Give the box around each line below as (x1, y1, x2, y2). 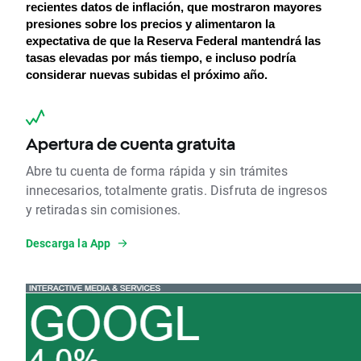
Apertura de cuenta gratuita (26, 135, 235, 154)
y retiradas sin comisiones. (26, 201, 181, 218)
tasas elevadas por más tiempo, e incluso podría (26, 52, 296, 65)
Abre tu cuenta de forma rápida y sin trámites (26, 162, 288, 180)
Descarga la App (26, 235, 111, 251)
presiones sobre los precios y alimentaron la (26, 18, 275, 31)
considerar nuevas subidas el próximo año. (26, 68, 268, 82)
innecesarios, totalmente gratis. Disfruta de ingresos (26, 181, 327, 199)
